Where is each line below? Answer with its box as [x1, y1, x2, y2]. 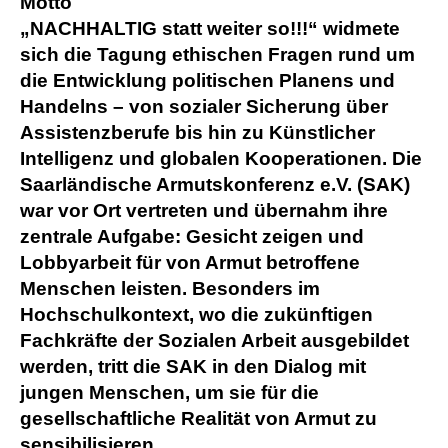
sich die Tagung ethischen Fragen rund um [20, 44, 415, 66]
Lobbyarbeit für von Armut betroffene [20, 252, 360, 274]
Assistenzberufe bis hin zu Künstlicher [20, 122, 375, 144]
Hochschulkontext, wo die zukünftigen [20, 304, 373, 326]
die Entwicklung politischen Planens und [20, 70, 395, 92]
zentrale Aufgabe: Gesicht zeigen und [20, 226, 364, 248]
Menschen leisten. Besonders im [20, 278, 320, 300]
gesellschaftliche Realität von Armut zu [20, 408, 377, 430]
